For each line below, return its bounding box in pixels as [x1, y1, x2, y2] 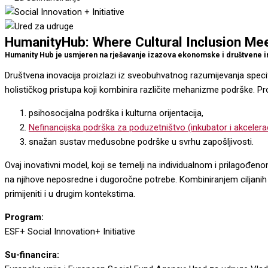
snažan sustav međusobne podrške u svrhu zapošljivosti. [29, 136, 254, 147]
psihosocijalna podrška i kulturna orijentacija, [29, 108, 203, 118]
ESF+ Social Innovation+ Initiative [5, 226, 135, 237]
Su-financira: [5, 249, 59, 260]
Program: [5, 212, 44, 223]
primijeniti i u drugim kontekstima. [5, 188, 135, 199]
